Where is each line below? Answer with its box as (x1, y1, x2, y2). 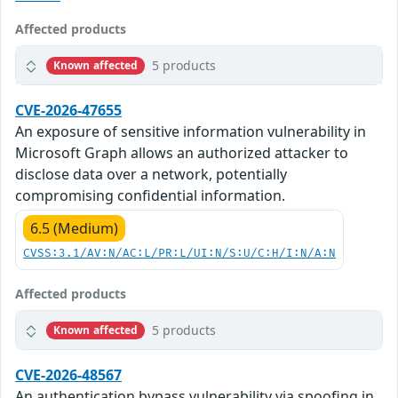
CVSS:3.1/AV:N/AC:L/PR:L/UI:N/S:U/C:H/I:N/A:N (23, 247, 336, 261)
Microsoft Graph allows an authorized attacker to (15, 143, 348, 163)
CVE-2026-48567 (15, 365, 122, 386)
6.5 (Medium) (30, 219, 118, 239)
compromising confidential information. (15, 186, 285, 206)
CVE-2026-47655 (15, 100, 122, 121)
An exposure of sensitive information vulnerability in (15, 122, 366, 142)
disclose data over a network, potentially (15, 164, 287, 185)
